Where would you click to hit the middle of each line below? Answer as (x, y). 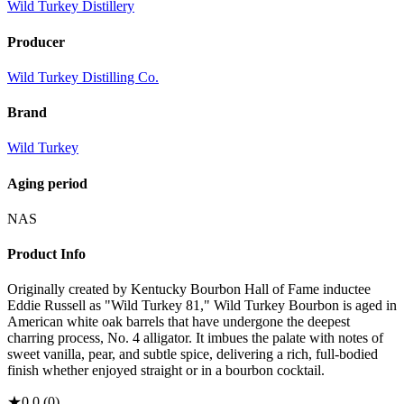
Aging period (47, 183)
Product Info (46, 254)
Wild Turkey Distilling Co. (83, 77)
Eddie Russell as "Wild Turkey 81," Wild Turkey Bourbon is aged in (202, 306)
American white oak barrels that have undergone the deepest (179, 322)
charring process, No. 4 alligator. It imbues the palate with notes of (195, 338)
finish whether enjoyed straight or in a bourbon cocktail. (166, 371)
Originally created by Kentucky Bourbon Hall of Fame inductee (189, 289)
